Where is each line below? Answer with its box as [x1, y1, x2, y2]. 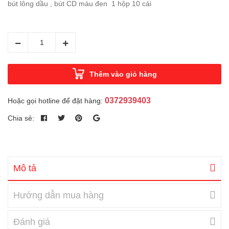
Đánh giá [13, 216, 50, 227]
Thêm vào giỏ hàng [89, 70, 157, 78]
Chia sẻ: [8, 113, 34, 122]
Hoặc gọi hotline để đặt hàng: [8, 96, 105, 105]
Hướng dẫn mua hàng [13, 190, 104, 200]
